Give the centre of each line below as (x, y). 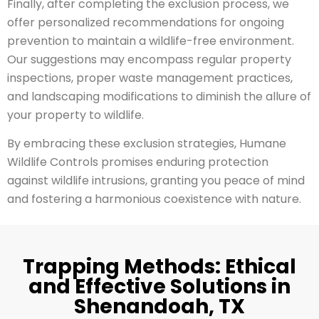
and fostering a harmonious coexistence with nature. (154, 199)
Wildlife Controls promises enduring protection (138, 162)
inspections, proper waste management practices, (150, 78)
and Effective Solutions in (159, 287)
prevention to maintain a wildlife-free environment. (151, 41)
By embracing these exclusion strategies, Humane (147, 143)
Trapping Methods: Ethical (159, 267)
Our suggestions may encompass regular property (149, 59)
